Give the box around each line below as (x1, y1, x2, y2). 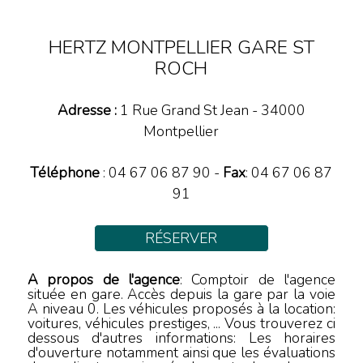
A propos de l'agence (27, 270, 180, 290)
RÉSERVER (145, 228, 218, 249)
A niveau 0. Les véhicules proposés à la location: (27, 299, 336, 319)
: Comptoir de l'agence (180, 270, 336, 290)
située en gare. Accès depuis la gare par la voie (27, 284, 336, 305)
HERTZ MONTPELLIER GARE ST (48, 35, 314, 61)
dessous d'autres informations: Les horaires (27, 328, 336, 348)
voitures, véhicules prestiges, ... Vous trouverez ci (27, 314, 336, 334)
